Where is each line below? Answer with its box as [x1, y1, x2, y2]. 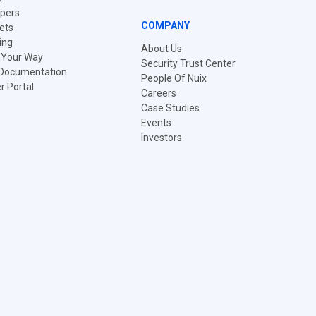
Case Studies [141, 102, 200, 114]
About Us [141, 43, 182, 54]
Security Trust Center [141, 58, 236, 69]
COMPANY [141, 20, 190, 31]
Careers [141, 87, 176, 99]
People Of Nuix [141, 73, 207, 84]
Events [141, 117, 171, 128]
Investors [141, 132, 182, 143]
